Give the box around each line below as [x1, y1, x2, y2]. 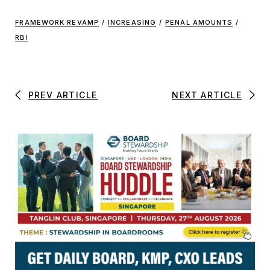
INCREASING [108, 17, 157, 27]
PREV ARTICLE [28, 89, 98, 100]
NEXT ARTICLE [172, 89, 242, 100]
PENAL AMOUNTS [165, 17, 233, 27]
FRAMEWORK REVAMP [15, 17, 99, 27]
